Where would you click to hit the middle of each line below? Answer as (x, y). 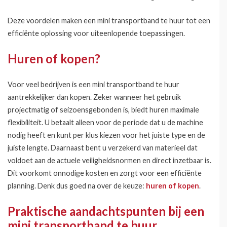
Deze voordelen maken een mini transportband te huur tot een (109, 21)
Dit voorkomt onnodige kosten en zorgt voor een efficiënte (105, 173)
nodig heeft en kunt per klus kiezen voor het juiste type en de (106, 135)
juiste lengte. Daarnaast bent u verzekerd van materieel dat (103, 148)
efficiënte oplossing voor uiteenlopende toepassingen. (96, 33)
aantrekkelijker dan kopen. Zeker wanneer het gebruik (94, 97)
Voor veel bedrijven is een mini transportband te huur (93, 84)
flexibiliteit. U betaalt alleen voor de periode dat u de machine (105, 122)
